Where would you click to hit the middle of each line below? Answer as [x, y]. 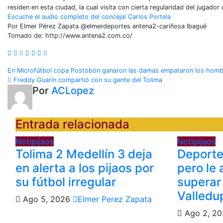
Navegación [52, 74]
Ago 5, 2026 [47, 199]
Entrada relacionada [72, 124]
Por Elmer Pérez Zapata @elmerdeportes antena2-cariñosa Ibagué [107, 26]
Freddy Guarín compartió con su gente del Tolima [87, 80]
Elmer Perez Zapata [115, 199]
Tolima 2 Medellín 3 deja [84, 154]
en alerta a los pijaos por [85, 168]
